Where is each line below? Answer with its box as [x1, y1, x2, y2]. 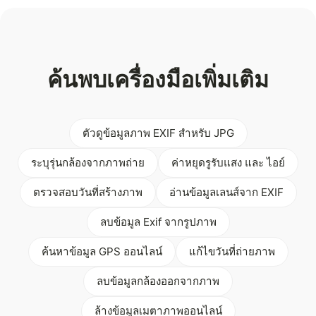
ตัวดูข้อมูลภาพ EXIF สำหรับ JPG [82, 126, 234, 140]
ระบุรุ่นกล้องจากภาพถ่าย [31, 156, 145, 170]
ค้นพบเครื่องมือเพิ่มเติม [47, 66, 269, 94]
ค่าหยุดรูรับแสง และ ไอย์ [171, 156, 285, 170]
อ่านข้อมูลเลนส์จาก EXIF [169, 186, 284, 200]
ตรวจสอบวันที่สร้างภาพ [32, 186, 142, 200]
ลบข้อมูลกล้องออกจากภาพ [97, 274, 219, 288]
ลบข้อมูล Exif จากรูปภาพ [99, 215, 217, 229]
